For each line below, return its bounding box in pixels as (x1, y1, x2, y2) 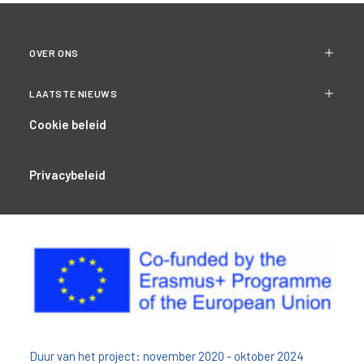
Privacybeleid (29, 167, 106, 182)
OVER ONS (29, 47, 79, 58)
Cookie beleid (29, 117, 106, 132)
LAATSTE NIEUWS (29, 88, 118, 99)
